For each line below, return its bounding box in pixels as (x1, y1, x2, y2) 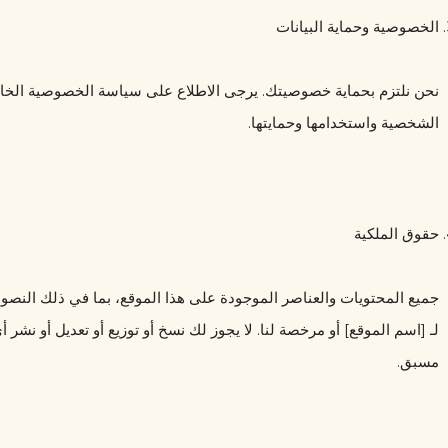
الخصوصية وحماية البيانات (276, 16, 439, 36)
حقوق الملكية (354, 223, 439, 243)
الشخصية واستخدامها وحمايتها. (248, 112, 439, 132)
